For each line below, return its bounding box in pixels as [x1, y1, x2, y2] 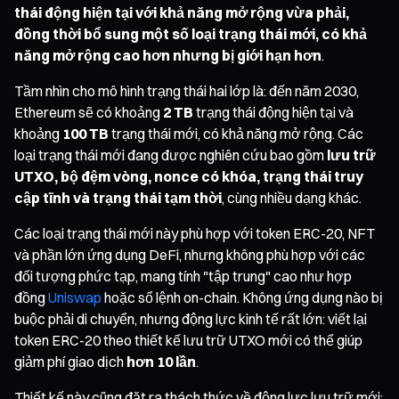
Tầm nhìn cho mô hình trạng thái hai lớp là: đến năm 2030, [14, 81, 359, 100]
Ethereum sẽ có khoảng [14, 102, 163, 121]
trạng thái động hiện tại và [193, 102, 354, 121]
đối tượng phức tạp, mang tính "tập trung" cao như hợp [14, 266, 352, 285]
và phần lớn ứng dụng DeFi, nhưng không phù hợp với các [14, 245, 365, 264]
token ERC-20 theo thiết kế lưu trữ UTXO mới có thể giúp [14, 330, 362, 349]
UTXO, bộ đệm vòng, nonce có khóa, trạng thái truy [14, 167, 363, 185]
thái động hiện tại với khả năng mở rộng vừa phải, [14, 3, 349, 21]
